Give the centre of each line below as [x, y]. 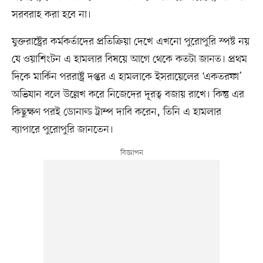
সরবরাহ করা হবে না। [51, 15]
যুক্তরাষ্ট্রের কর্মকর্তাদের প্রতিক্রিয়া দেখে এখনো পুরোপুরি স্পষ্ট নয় [130, 42]
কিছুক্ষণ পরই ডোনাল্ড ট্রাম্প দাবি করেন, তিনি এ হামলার [116, 112]
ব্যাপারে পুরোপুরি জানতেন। [62, 130]
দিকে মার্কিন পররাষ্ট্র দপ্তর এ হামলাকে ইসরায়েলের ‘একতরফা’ [127, 77]
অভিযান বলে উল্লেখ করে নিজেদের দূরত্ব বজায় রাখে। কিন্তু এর [128, 95]
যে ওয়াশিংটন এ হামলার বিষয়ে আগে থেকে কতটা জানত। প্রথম [129, 60]
